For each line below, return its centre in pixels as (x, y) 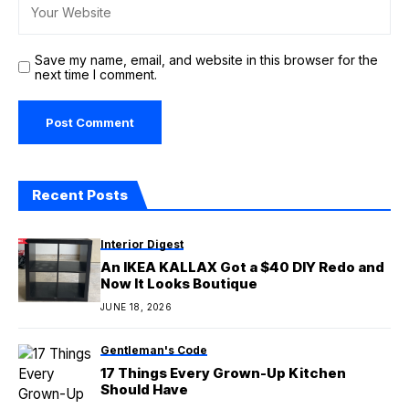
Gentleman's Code (154, 351)
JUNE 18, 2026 (136, 307)
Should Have (144, 390)
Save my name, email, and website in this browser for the (206, 60)
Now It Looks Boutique (179, 284)
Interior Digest (142, 245)
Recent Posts (80, 195)
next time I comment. (96, 75)
